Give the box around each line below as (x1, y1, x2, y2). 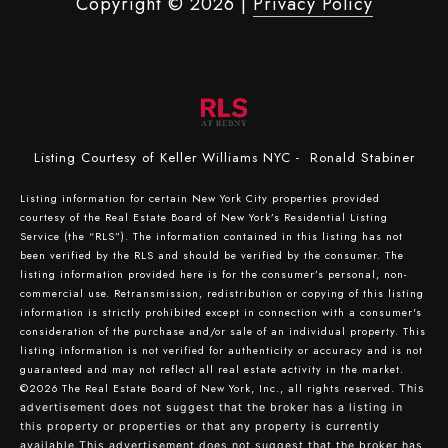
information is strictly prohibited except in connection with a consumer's (20, 304, 422, 320)
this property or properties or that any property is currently (20, 419, 380, 433)
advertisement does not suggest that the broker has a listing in (20, 400, 403, 414)
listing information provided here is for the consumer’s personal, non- (20, 266, 407, 282)
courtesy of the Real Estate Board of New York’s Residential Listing (20, 209, 388, 225)
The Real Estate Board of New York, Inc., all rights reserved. (62, 380, 399, 396)
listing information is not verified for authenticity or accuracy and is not (20, 342, 423, 358)
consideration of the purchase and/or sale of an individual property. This (20, 323, 426, 339)
